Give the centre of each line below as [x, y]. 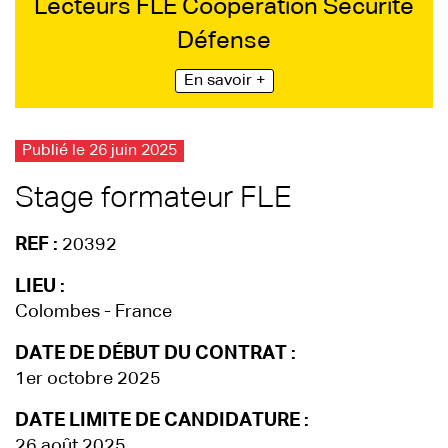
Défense [224, 41]
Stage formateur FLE [153, 199]
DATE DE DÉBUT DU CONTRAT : [155, 353]
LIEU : [40, 286]
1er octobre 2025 [88, 379]
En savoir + [224, 81]
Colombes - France [93, 312]
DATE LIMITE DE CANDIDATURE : [162, 420]
